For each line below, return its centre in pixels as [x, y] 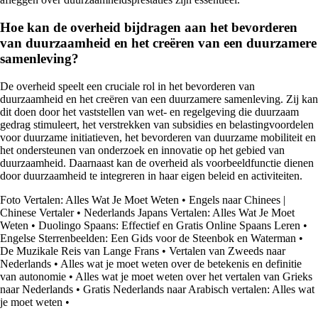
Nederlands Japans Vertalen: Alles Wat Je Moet [189, 212]
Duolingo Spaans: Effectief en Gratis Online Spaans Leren [169, 225]
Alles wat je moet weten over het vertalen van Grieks [194, 276]
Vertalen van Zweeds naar [227, 251]
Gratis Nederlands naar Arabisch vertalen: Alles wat [199, 289]
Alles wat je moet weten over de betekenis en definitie [181, 263]
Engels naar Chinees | [237, 199]
